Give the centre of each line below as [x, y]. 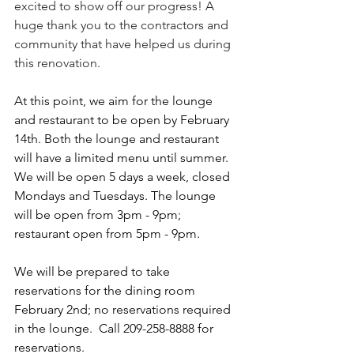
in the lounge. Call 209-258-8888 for [115, 328]
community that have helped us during [124, 44]
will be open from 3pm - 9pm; [99, 215]
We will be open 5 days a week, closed [124, 177]
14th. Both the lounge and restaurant [118, 139]
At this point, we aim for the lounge [115, 101]
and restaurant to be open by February [123, 120]
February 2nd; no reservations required [124, 309]
